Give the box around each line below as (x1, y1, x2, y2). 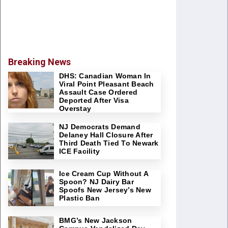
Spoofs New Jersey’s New (59, 186, 151, 194)
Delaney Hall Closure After (59, 131, 153, 139)
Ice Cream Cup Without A (59, 169, 148, 178)
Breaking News (8, 56, 71, 67)
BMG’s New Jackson (59, 216, 132, 224)
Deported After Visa (59, 96, 129, 104)
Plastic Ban (59, 194, 100, 202)
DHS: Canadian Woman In (59, 72, 151, 80)
